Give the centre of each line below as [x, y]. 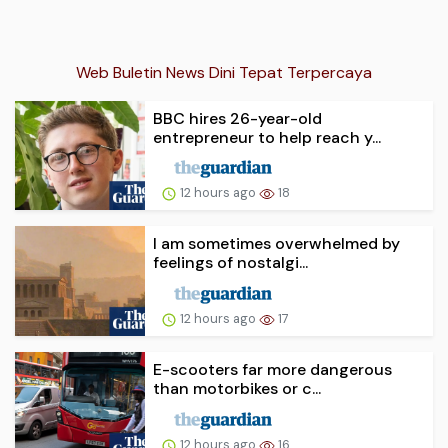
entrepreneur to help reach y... [267, 137]
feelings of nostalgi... [230, 263]
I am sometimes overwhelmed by [276, 244]
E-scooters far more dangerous [272, 370]
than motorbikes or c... [237, 389]
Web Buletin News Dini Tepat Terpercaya [224, 72]
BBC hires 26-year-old [237, 118]
